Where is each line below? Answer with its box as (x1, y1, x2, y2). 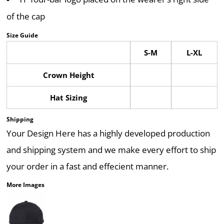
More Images (6, 180, 44, 189)
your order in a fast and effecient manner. (6, 160, 168, 172)
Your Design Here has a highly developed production (6, 127, 210, 139)
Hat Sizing (50, 92, 87, 102)
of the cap (6, 10, 45, 22)
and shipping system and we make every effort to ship (6, 144, 216, 155)
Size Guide (6, 31, 38, 39)
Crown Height (42, 70, 94, 80)
